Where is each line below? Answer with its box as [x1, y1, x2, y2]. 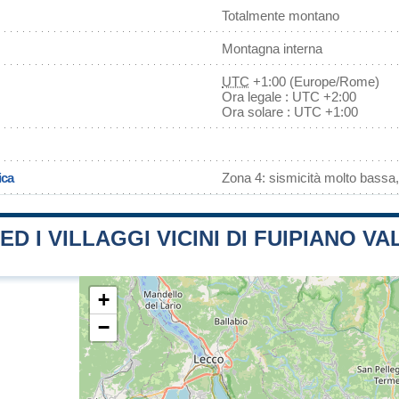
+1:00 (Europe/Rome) [249, 74, 379, 89]
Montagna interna [222, 41, 322, 56]
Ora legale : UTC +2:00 [222, 89, 356, 104]
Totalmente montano [222, 8, 339, 23]
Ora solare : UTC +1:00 [222, 104, 358, 119]
